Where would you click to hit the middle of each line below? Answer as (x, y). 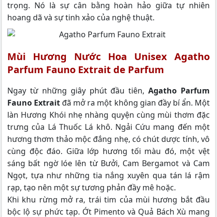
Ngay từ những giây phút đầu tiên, (78, 90)
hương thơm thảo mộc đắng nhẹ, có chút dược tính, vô (108, 139)
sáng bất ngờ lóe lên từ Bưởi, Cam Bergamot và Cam (108, 163)
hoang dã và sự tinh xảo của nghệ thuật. (81, 17)
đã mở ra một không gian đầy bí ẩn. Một (135, 102)
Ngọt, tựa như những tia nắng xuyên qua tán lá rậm (108, 175)
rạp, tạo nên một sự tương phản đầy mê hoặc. (92, 187)
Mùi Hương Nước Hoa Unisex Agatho (108, 57)
